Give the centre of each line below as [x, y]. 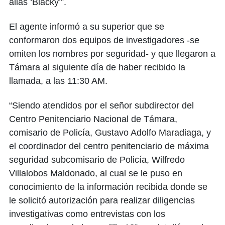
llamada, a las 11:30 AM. [58, 81]
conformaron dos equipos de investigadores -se [104, 40]
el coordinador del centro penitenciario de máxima [109, 146]
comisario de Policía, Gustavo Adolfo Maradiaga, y [110, 132]
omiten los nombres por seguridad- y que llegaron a [112, 53]
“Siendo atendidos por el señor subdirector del [101, 105]
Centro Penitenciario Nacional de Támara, [93, 119]
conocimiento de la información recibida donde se [108, 187]
